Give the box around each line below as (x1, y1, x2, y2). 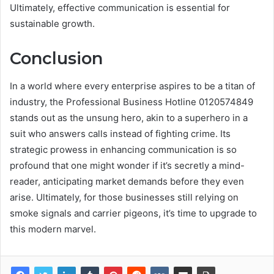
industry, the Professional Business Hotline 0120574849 (10, 95, 253, 108)
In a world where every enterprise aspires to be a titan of (10, 80, 255, 92)
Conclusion (10, 48, 103, 69)
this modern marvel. (10, 223, 96, 235)
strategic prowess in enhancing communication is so (10, 143, 237, 155)
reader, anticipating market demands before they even (10, 175, 244, 187)
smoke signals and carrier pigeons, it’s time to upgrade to (10, 207, 257, 219)
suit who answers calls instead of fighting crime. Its (10, 127, 231, 139)
